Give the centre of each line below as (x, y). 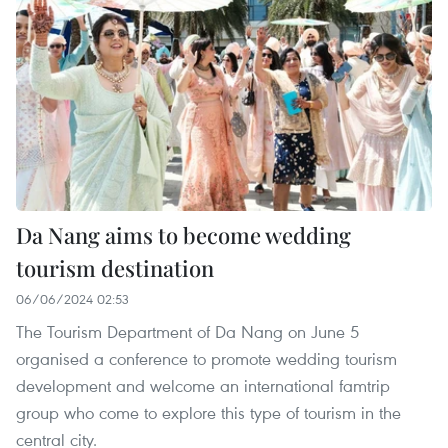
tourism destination (115, 267)
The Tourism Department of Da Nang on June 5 (187, 331)
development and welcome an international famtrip (203, 385)
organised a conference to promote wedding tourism (206, 358)
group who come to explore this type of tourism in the (208, 412)
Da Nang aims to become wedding (183, 234)
